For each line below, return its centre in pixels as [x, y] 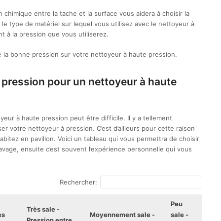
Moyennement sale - [122, 215]
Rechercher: [78, 182]
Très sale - [43, 209]
